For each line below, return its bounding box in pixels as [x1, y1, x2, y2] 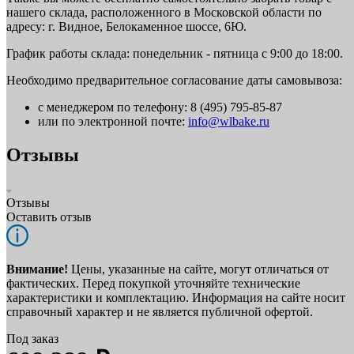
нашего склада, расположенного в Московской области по [6, 6, 322, 20]
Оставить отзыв [6, 210, 92, 224]
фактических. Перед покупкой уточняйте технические [6, 277, 300, 290]
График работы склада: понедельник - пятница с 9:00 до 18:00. [6, 47, 343, 61]
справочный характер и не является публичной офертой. [6, 305, 313, 318]
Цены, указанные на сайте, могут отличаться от [68, 262, 329, 276]
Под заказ [6, 332, 58, 345]
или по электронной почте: [38, 115, 188, 129]
